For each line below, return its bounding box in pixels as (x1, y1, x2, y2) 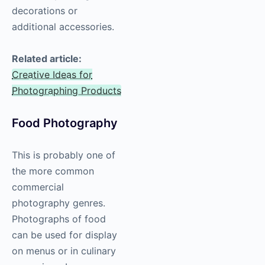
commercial (12, 181, 64, 193)
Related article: (12, 53, 82, 65)
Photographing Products (12, 85, 121, 97)
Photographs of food (12, 213, 106, 225)
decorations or (12, 5, 77, 17)
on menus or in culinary (12, 245, 116, 257)
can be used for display (12, 229, 117, 241)
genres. (70, 197, 105, 209)
